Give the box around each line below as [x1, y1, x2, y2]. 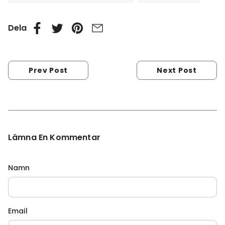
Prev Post [28, 65, 68, 75]
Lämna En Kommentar [8, 131, 100, 143]
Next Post [157, 65, 197, 75]
